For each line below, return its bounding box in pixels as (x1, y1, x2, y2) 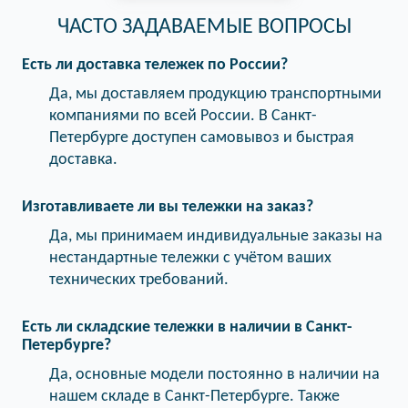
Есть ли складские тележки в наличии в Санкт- (22, 319, 352, 336)
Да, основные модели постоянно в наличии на (49, 366, 380, 383)
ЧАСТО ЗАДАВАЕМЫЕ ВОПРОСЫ (56, 16, 352, 38)
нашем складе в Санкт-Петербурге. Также (49, 388, 340, 405)
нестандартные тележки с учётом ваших (49, 250, 331, 267)
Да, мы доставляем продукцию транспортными (49, 86, 382, 103)
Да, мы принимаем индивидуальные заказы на (49, 228, 382, 245)
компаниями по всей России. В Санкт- (49, 107, 317, 125)
